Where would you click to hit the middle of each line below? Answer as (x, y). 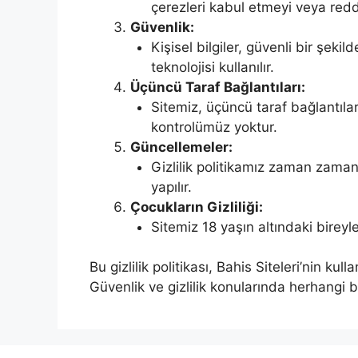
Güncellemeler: (181, 147)
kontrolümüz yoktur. (214, 127)
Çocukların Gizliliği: (197, 207)
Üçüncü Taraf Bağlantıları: (218, 87)
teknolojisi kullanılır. (212, 67)
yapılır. (171, 187)
